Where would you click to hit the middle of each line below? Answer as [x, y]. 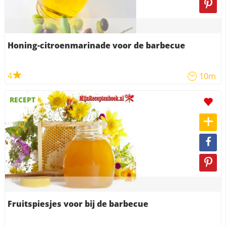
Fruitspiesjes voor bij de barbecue [78, 204]
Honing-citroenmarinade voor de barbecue [96, 45]
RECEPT [23, 99]
